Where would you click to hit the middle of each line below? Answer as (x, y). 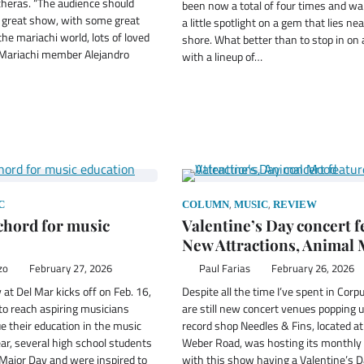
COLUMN (206, 204)
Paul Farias (224, 268)
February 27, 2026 (70, 268)
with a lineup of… (222, 56)
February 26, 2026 (312, 268)
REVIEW (295, 204)
